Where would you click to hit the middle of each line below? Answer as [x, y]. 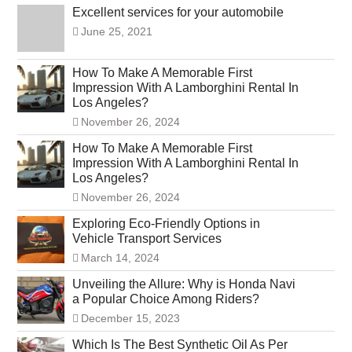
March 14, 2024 [120, 258]
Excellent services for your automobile [178, 13]
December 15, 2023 [130, 319]
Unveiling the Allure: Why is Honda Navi [183, 284]
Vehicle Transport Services [147, 239]
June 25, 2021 [116, 32]
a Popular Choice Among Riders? [165, 299]
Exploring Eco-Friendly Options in [166, 224]
